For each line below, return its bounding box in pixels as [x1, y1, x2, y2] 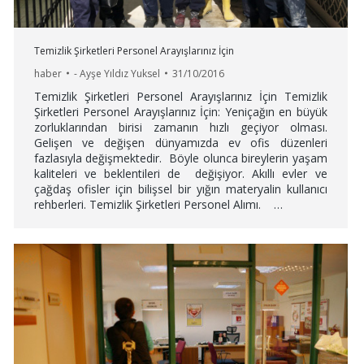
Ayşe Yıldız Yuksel [79, 66, 160, 80]
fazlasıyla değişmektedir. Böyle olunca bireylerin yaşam [33, 149, 327, 166]
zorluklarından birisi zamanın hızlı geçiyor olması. [33, 119, 327, 135]
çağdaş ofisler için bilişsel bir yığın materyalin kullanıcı [33, 180, 327, 197]
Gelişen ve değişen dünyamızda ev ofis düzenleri [33, 134, 327, 150]
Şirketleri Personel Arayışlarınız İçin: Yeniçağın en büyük [33, 103, 327, 119]
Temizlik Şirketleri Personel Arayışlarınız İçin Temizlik [33, 88, 327, 104]
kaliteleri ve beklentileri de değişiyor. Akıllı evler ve [33, 165, 327, 181]
